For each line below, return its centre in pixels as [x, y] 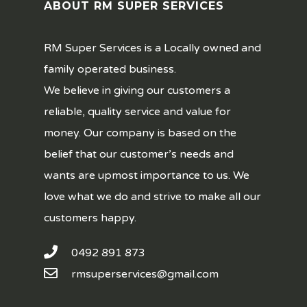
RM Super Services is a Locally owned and [152, 48]
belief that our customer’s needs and [139, 154]
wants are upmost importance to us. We [147, 175]
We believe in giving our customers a [137, 90]
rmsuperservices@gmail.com [145, 274]
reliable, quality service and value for [137, 112]
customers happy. [90, 218]
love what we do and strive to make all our [152, 197]
